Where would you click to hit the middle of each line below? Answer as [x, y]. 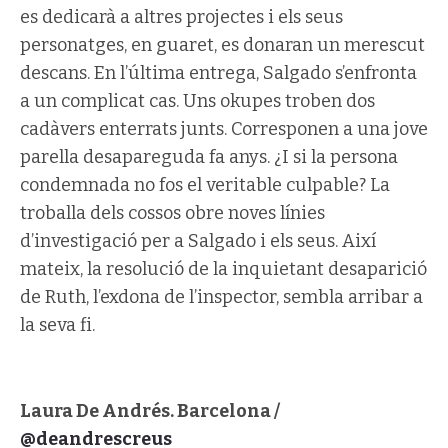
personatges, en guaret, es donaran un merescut [222, 44]
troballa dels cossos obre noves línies [172, 212]
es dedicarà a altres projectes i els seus [181, 16]
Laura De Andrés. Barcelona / [150, 410]
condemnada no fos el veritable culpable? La [205, 184]
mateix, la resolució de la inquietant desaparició [223, 268]
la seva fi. [57, 324]
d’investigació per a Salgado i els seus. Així [198, 240]
